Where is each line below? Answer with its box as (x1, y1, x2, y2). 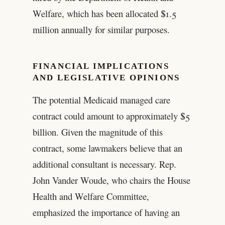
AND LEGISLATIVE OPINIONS (32, 72, 180, 82)
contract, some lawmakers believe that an (32, 142, 182, 155)
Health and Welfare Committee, (32, 190, 149, 203)
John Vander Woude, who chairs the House (32, 174, 190, 187)
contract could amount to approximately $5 (32, 109, 190, 123)
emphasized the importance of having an (32, 206, 180, 219)
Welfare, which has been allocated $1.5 (32, 7, 176, 20)
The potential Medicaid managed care (32, 93, 170, 106)
